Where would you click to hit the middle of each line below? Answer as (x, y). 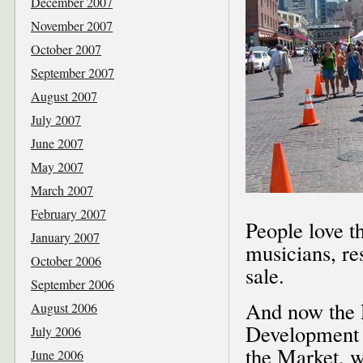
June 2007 (57, 143)
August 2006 (64, 307)
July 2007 (56, 119)
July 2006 (56, 331)
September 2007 (73, 72)
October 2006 (66, 260)
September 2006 (73, 284)
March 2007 (62, 190)
